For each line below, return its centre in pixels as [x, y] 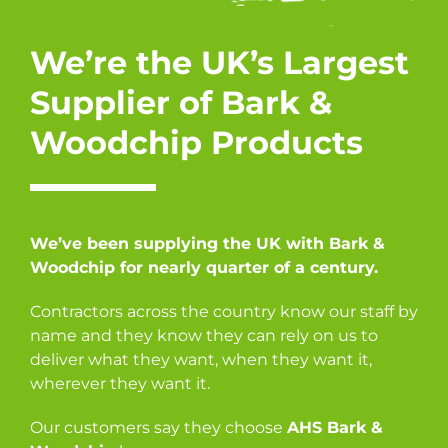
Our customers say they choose [158, 427]
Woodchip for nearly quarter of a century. [204, 267]
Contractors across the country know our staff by [224, 311]
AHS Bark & [335, 427]
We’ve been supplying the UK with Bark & [207, 243]
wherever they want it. [120, 383]
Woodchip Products [196, 142]
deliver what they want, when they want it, [201, 359]
